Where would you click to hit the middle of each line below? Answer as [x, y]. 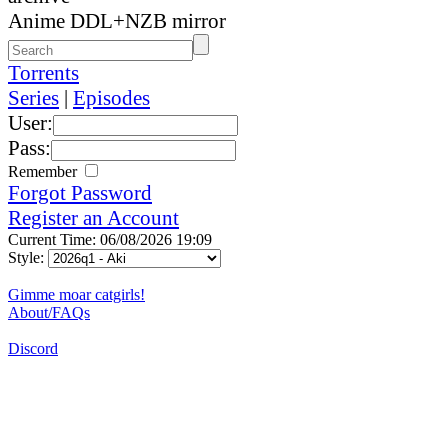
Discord [33, 348]
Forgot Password [80, 192]
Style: [28, 257]
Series [33, 97]
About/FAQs [49, 312]
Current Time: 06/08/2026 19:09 [110, 239]
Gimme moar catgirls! [76, 294]
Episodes [111, 97]
